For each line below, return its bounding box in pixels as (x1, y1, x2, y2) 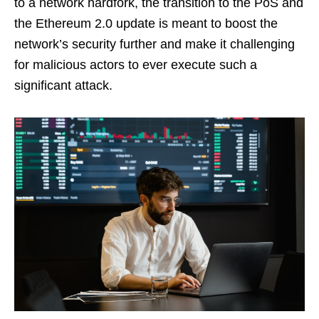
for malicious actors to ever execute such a (14, 58, 257, 73)
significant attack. (14, 78, 120, 93)
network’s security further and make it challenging (14, 37, 295, 52)
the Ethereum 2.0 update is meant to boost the (14, 16, 278, 31)
